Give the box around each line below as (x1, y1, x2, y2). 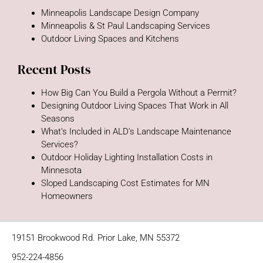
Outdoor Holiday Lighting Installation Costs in (41, 152, 213, 163)
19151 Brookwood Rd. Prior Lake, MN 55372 (12, 232, 180, 243)
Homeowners (41, 191, 93, 201)
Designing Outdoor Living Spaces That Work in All (41, 100, 228, 111)
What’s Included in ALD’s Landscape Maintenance (41, 126, 231, 137)
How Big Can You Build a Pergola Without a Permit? (41, 87, 237, 98)
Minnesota (41, 165, 82, 176)
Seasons (41, 113, 75, 124)
